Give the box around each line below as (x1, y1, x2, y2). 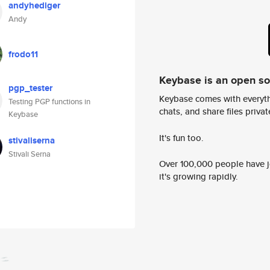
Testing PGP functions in (8, 96, 90, 107)
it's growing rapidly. (159, 170, 238, 183)
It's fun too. (159, 131, 204, 144)
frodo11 (8, 48, 38, 61)
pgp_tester (8, 81, 52, 95)
